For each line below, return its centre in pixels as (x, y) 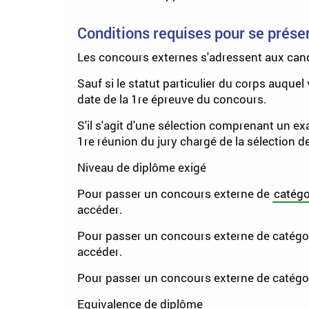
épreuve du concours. (208, 99)
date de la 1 (108, 99)
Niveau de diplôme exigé (142, 167)
